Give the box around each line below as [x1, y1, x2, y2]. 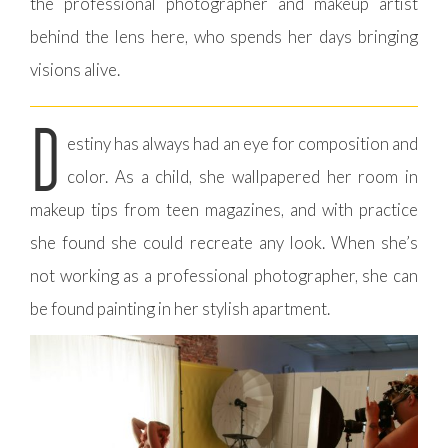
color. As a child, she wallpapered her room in [67, 165, 418, 187]
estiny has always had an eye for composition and [67, 132, 418, 154]
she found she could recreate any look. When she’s [30, 231, 418, 253]
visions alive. [30, 58, 120, 80]
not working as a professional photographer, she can [30, 264, 418, 286]
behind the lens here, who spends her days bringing [30, 25, 418, 47]
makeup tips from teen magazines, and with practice [30, 198, 418, 220]
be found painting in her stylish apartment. [30, 297, 330, 319]
